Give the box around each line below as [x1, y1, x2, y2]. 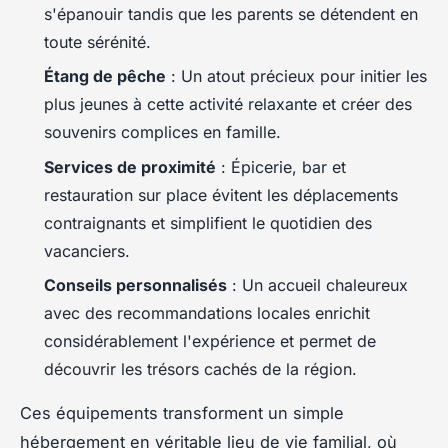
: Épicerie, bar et [216, 156, 346, 177]
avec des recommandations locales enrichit [44, 302, 370, 323]
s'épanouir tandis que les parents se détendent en [44, 3, 418, 24]
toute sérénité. [44, 31, 151, 52]
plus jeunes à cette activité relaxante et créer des [44, 94, 412, 115]
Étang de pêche [44, 66, 166, 87]
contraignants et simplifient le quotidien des [44, 212, 372, 233]
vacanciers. [44, 240, 130, 261]
